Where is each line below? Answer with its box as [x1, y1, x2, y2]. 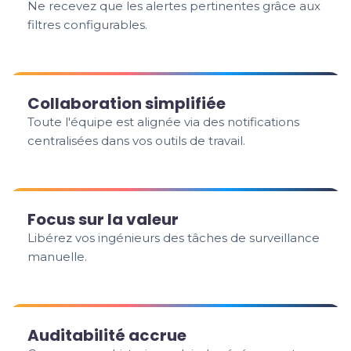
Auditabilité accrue [27, 324, 187, 346]
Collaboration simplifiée [27, 92, 226, 114]
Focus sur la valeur [27, 208, 179, 230]
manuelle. [27, 249, 88, 264]
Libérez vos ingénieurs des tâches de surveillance [27, 230, 320, 245]
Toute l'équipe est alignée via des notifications [27, 114, 300, 129]
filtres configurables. [27, 17, 148, 32]
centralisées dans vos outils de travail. [27, 133, 246, 148]
